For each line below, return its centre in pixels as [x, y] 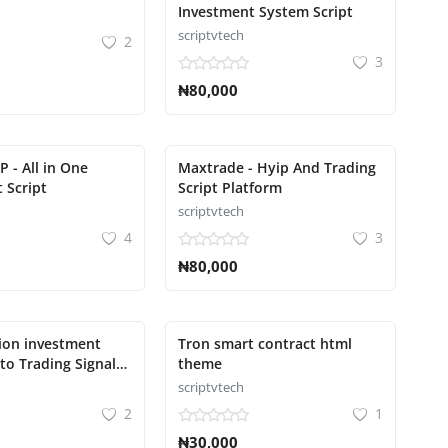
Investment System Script [265, 11]
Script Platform [229, 187]
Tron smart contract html [264, 343]
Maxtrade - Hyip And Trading [276, 167]
